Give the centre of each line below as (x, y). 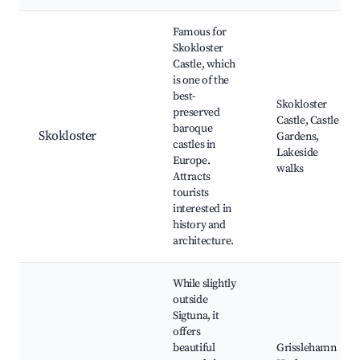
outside (190, 300)
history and (199, 225)
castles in (194, 145)
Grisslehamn (307, 348)
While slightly (205, 284)
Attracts (192, 177)
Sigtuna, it (196, 316)
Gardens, (298, 137)
